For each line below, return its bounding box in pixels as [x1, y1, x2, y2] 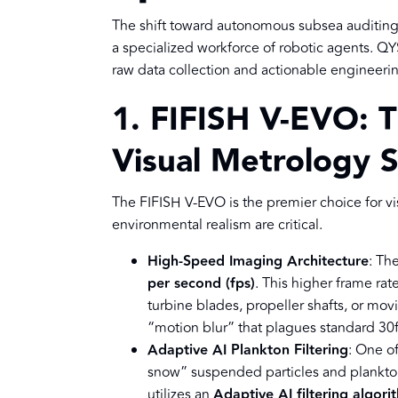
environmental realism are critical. [112, 214, 322, 236]
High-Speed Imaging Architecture [147, 251, 369, 274]
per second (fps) [147, 273, 255, 296]
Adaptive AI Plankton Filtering [147, 339, 348, 362]
